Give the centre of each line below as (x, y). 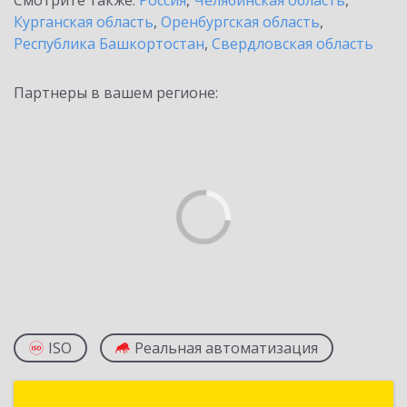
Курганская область (84, 22)
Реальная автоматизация (226, 348)
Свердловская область (293, 44)
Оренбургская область (240, 22)
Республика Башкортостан (109, 44)
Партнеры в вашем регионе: (116, 93)
